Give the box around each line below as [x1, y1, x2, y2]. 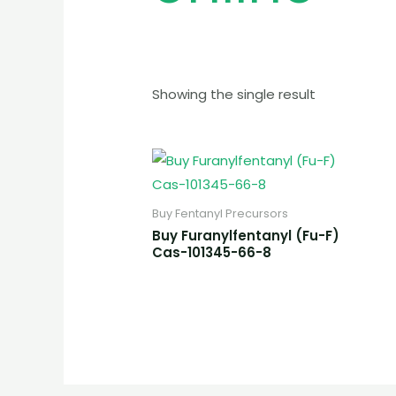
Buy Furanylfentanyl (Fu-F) [152, 225, 340, 245]
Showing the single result [152, 84, 316, 103]
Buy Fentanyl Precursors [152, 206, 289, 222]
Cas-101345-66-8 [152, 242, 272, 262]
